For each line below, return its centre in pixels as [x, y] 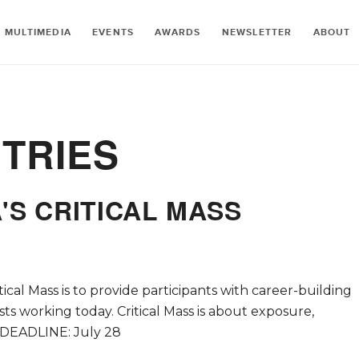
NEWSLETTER [257, 33]
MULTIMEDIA [38, 33]
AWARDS [178, 33]
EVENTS [113, 33]
